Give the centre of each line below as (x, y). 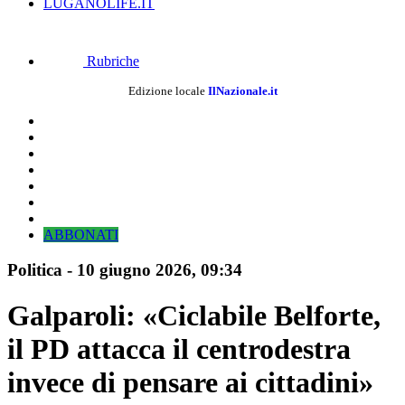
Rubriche (111, 61)
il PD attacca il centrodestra (179, 349)
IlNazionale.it (242, 91)
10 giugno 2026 (134, 269)
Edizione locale (168, 91)
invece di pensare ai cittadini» (190, 383)
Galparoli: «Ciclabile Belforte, (194, 316)
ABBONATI (81, 235)
